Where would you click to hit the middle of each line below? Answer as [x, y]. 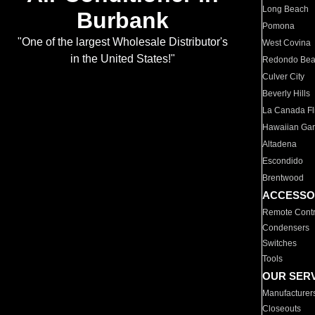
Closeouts [282, 309]
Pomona [279, 26]
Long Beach [286, 9]
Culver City [284, 77]
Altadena [280, 144]
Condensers [286, 228]
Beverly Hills [287, 94]
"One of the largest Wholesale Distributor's [122, 42]
